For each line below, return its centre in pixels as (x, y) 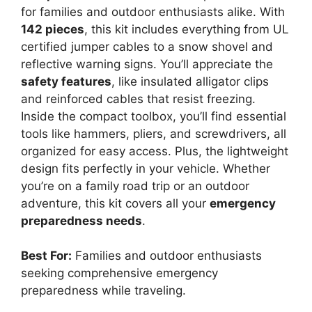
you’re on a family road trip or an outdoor (135, 186)
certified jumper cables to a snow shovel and (147, 46)
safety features (66, 81)
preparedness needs (81, 220)
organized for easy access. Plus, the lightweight (155, 151)
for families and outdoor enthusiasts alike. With (153, 11)
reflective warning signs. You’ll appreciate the (147, 64)
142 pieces (53, 29)
